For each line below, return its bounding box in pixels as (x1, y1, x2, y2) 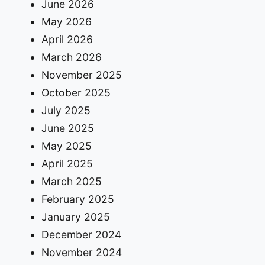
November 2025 (41, 69, 122, 82)
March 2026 (41, 51, 102, 64)
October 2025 (41, 86, 111, 99)
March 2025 (41, 175, 102, 188)
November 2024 (41, 246, 122, 259)
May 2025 (41, 140, 92, 153)
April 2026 (41, 33, 93, 46)
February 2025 (41, 193, 114, 206)
